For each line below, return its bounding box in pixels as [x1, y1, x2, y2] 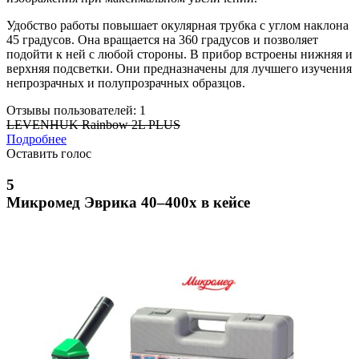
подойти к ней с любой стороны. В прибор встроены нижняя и [6, 47, 353, 62]
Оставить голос [6, 147, 91, 161]
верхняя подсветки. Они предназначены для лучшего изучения [6, 62, 352, 76]
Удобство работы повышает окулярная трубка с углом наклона [6, 18, 349, 33]
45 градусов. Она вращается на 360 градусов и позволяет [6, 33, 318, 47]
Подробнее [6, 132, 67, 147]
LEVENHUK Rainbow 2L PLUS [6, 118, 180, 132]
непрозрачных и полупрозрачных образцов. [6, 76, 245, 91]
